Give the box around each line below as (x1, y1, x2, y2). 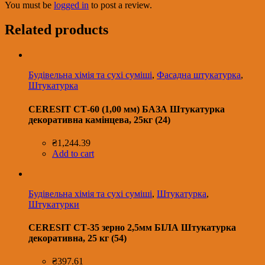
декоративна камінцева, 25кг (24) (28, 114, 170, 125)
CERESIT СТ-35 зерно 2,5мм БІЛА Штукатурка (28, 222, 236, 233)
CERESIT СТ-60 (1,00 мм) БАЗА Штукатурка (28, 104, 225, 114)
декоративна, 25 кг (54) (28, 233, 127, 244)
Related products (5, 22, 108, 38)
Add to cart (52, 148, 94, 159)
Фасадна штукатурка (157, 70, 241, 80)
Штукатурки (28, 199, 79, 209)
